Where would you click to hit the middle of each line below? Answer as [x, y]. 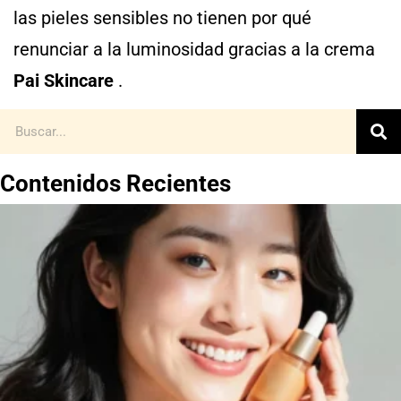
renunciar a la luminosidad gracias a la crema [194, 49]
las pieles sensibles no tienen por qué [162, 18]
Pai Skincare [64, 81]
